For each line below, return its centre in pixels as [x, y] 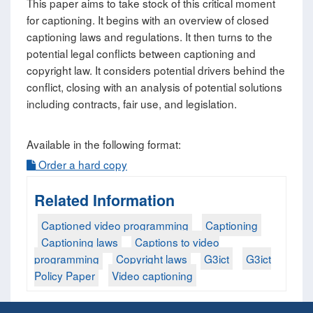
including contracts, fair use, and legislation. [132, 104]
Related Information [104, 201]
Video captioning [152, 276]
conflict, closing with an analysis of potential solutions [154, 87]
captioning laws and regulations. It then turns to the [150, 37]
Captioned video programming [115, 225]
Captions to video [177, 242]
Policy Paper [65, 276]
